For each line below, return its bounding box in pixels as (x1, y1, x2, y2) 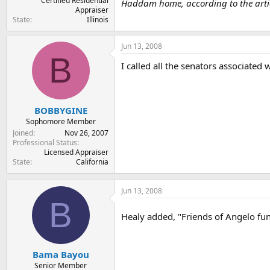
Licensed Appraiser (44, 146, 108, 157)
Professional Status (13, 137, 77, 148)
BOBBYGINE (34, 104, 87, 116)
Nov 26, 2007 (64, 127, 108, 138)
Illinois (87, 14, 108, 25)
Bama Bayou (32, 248, 89, 260)
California (76, 156, 108, 167)
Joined (13, 127, 33, 138)
